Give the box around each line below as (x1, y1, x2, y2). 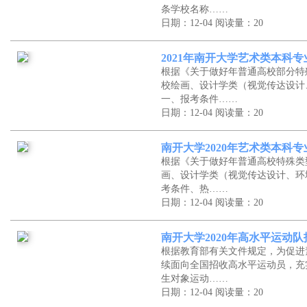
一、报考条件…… (161, 94, 238, 104)
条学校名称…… (161, 4, 228, 14)
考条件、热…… (161, 184, 228, 194)
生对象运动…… (161, 273, 228, 284)
